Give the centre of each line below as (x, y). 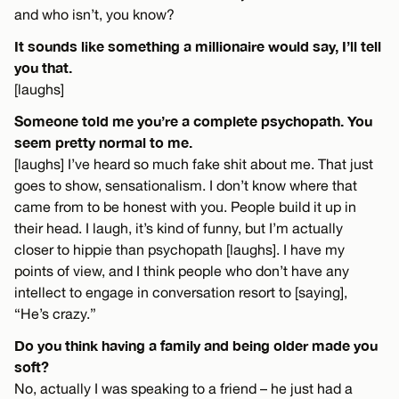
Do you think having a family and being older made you (196, 346)
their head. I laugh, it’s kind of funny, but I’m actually (179, 228)
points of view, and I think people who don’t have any (182, 271)
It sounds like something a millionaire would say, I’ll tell (198, 46)
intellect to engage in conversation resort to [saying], (181, 293)
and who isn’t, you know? (94, 15)
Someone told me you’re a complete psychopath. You (193, 121)
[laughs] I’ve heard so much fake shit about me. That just (194, 164)
